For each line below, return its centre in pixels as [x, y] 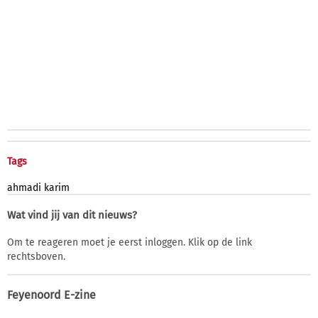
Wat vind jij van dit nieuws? [72, 215]
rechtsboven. [36, 256]
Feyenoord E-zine [51, 295]
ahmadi [24, 187]
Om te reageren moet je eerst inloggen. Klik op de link [130, 242]
